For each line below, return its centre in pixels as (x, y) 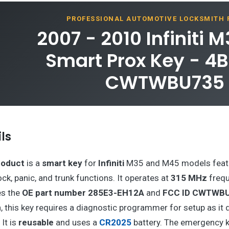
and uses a (76, 222)
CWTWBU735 (165, 82)
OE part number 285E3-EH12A (83, 192)
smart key (62, 163)
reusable (36, 222)
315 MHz (189, 178)
